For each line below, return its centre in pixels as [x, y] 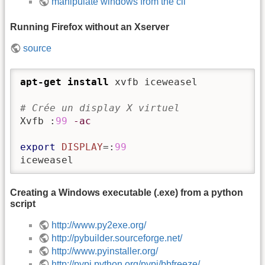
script [23, 204]
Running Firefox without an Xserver [90, 27]
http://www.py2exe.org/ [99, 225]
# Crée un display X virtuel [100, 108]
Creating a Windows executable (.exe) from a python [127, 193]
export [38, 147]
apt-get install [64, 82]
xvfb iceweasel [153, 82]
